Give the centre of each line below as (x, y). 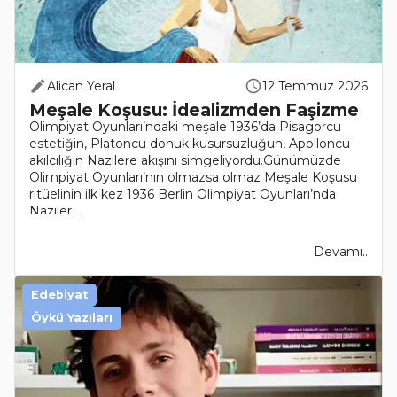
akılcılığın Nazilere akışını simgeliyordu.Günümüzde (185, 161)
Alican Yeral (81, 86)
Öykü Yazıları (72, 318)
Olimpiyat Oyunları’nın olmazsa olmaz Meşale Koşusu (193, 178)
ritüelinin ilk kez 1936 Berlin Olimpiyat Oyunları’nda (183, 195)
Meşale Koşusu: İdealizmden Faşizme (194, 110)
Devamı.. (341, 252)
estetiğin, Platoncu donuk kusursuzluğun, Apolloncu (190, 144)
